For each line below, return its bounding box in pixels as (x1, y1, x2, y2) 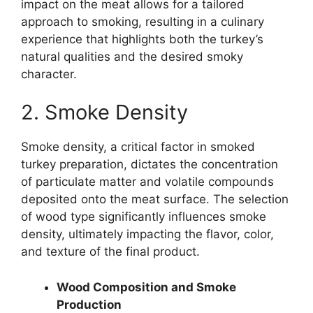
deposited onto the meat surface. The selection (21, 192, 289, 207)
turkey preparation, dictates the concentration (21, 157, 278, 172)
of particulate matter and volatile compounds (21, 175, 274, 189)
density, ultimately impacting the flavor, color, (21, 227, 274, 242)
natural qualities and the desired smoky (21, 49, 243, 64)
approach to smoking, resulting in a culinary (21, 14, 264, 29)
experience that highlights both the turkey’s (21, 31, 263, 46)
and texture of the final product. (21, 245, 200, 259)
